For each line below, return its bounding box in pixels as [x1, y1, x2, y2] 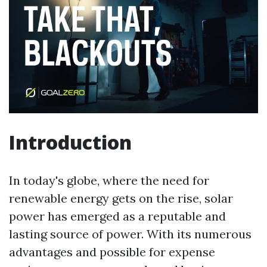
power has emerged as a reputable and [9, 209, 226, 224]
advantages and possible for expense [9, 244, 215, 260]
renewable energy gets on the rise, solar [9, 191, 233, 206]
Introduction [9, 129, 132, 156]
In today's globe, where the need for [9, 173, 209, 188]
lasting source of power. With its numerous [9, 226, 252, 242]
